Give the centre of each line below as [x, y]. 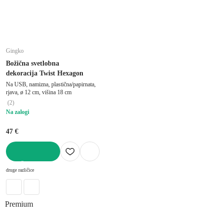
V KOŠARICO [25, 165]
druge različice [20, 170]
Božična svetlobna [33, 63]
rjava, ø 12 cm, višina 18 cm [39, 92]
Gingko [15, 51]
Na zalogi [18, 112]
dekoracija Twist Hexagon [45, 73]
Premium [19, 204]
